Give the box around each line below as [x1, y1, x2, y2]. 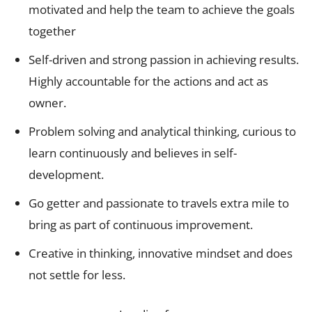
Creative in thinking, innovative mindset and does [29, 244, 292, 261]
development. [29, 166, 104, 182]
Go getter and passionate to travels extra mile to [29, 194, 289, 211]
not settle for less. [29, 266, 125, 283]
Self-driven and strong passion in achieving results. [29, 51, 299, 68]
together [29, 22, 76, 39]
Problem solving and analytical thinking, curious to [29, 123, 296, 139]
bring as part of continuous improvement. [29, 216, 253, 233]
